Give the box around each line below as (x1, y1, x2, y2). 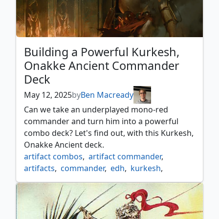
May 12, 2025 (24, 89, 72, 101)
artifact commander (88, 151, 161, 162)
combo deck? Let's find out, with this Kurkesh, (24, 128, 194, 139)
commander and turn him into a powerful (24, 116, 178, 127)
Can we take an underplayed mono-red (24, 104, 168, 115)
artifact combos (24, 151, 83, 162)
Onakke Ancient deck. (24, 139, 104, 151)
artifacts (24, 163, 55, 174)
